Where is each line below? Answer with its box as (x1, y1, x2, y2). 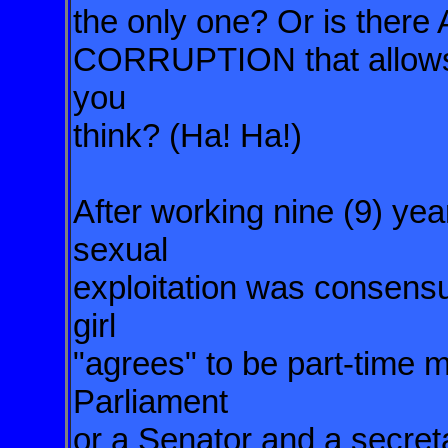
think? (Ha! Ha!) (73, 117, 302, 154)
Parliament (73, 383, 228, 420)
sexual (73, 231, 177, 268)
